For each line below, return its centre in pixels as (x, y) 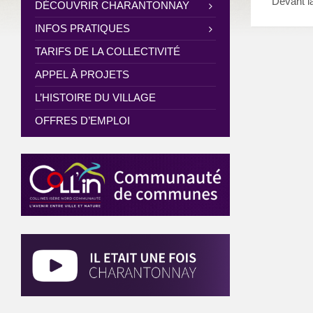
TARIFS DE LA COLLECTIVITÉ (108, 52)
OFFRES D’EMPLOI (82, 121)
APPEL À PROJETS (82, 75)
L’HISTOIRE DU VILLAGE (95, 98)
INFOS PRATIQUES (82, 29)
